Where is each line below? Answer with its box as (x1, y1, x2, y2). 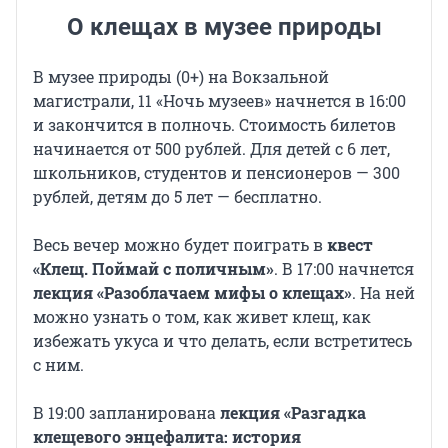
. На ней (352, 282, 415, 304)
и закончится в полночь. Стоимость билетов (33, 114, 396, 136)
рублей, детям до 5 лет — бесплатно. (33, 186, 322, 208)
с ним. (33, 354, 84, 376)
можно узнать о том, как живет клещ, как (33, 306, 371, 328)
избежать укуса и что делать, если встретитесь (33, 330, 412, 352)
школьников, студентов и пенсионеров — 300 (33, 162, 400, 184)
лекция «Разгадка (220, 402, 366, 424)
